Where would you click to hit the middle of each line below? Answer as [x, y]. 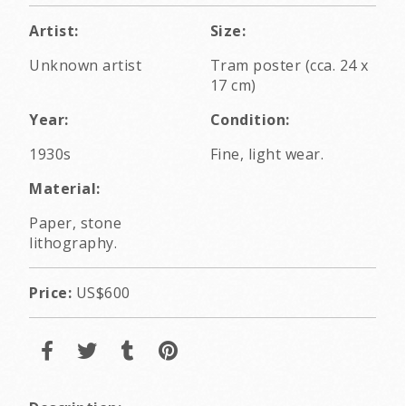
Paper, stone [75, 223]
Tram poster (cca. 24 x [289, 66]
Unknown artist [85, 66]
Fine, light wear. [266, 155]
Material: [65, 189]
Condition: [250, 120]
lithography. [73, 243]
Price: [50, 293]
